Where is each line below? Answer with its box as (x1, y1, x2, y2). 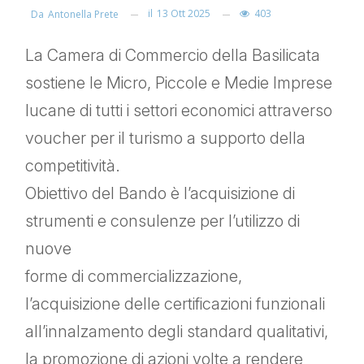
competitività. (25, 156, 120, 176)
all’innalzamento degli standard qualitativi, (25, 322, 328, 342)
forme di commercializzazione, (25, 266, 242, 287)
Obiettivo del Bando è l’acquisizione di (25, 184, 295, 204)
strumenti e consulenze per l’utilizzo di (25, 211, 300, 232)
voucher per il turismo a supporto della (25, 128, 305, 149)
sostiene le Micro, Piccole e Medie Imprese (25, 73, 332, 93)
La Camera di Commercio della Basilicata (25, 45, 320, 66)
